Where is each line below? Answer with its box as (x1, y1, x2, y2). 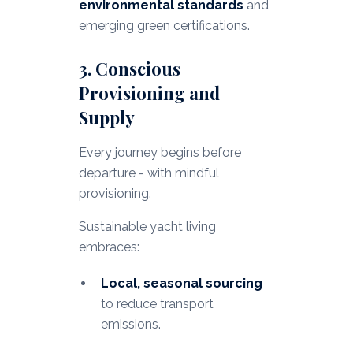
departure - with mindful (78, 165, 219, 181)
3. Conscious (78, 57, 180, 81)
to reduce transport (100, 296, 214, 312)
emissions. (100, 317, 161, 333)
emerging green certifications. (78, 18, 250, 34)
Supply (78, 106, 135, 130)
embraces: (78, 240, 139, 255)
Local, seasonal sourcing (100, 276, 262, 292)
